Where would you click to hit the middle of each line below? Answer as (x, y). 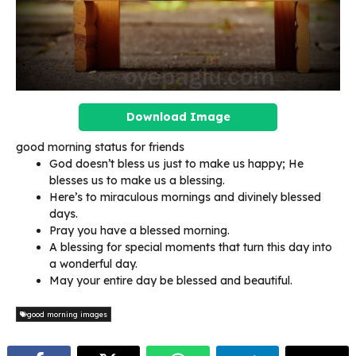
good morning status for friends (100, 147)
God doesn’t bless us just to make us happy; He (176, 163)
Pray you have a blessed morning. (139, 230)
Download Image (178, 116)
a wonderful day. (93, 263)
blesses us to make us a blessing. (137, 180)
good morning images (67, 314)
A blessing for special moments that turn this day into (191, 247)
